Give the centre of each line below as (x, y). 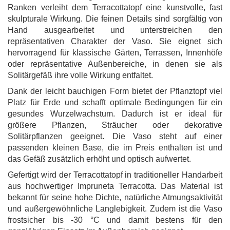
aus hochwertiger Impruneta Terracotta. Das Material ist (115, 186)
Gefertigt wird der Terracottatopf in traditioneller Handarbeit (115, 175)
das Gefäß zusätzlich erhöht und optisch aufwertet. (99, 159)
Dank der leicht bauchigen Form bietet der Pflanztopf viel (115, 91)
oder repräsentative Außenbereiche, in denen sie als (115, 64)
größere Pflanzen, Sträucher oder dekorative (115, 125)
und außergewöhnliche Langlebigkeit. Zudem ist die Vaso (115, 209)
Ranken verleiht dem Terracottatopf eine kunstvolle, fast (115, 7)
